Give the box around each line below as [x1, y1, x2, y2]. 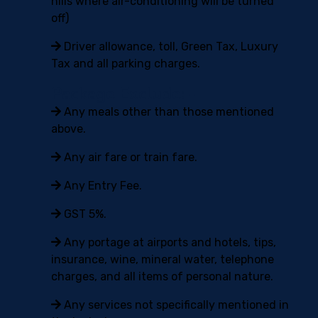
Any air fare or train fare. [61, 150, 197, 164]
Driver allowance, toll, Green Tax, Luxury [61, 40, 278, 53]
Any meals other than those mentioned [61, 105, 274, 119]
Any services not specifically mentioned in [61, 298, 289, 312]
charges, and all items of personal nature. [51, 270, 273, 283]
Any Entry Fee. [61, 179, 142, 192]
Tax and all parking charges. [51, 57, 200, 70]
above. [51, 122, 86, 136]
